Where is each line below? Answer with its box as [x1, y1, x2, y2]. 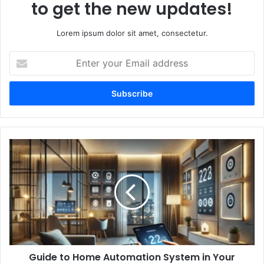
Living [9, 226, 30, 236]
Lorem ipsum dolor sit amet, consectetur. [56, 28, 208, 38]
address [9, 89, 38, 99]
